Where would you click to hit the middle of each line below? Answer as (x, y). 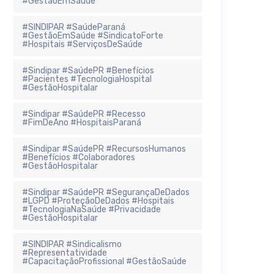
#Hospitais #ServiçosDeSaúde (82, 44)
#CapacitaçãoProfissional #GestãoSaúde (104, 261)
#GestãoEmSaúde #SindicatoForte (93, 35)
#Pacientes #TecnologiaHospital (87, 79)
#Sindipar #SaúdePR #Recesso (84, 114)
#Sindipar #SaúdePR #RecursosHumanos (104, 149)
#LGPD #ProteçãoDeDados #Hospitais (98, 201)
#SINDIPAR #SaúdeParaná (74, 27)
